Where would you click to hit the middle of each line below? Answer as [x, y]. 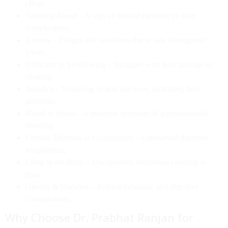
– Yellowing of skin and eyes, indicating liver [127, 89]
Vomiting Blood [51, 16]
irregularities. [46, 150]
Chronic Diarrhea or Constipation [79, 138]
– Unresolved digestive [171, 138]
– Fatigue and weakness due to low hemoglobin [129, 40]
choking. [39, 77]
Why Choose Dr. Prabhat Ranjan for [99, 217]
